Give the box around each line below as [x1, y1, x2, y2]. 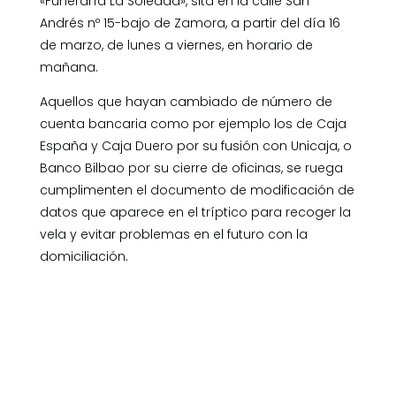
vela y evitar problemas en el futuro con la [39, 225, 308, 243]
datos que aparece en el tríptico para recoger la [39, 203, 351, 221]
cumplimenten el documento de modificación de [39, 181, 354, 199]
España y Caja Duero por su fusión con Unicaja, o [39, 137, 352, 155]
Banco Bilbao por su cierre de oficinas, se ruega [39, 159, 343, 177]
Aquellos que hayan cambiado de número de [39, 93, 332, 110]
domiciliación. [39, 247, 128, 265]
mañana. [39, 58, 98, 76]
